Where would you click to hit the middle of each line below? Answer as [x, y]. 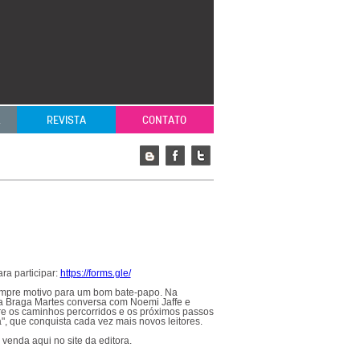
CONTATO [165, 120]
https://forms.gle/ [95, 273]
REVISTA [66, 120]
